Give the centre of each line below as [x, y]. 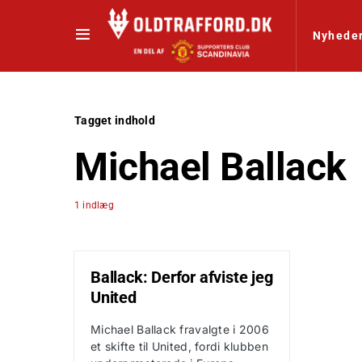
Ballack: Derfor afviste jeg [182, 277]
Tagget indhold [115, 120]
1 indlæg [94, 205]
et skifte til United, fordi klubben [179, 346]
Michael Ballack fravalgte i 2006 [180, 329]
